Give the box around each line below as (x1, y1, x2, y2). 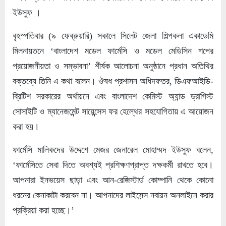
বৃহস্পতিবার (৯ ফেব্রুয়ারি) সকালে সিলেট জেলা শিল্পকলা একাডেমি (13, 30, 213, 41)
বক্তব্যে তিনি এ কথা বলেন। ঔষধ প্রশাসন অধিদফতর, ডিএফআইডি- (13, 76, 213, 86)
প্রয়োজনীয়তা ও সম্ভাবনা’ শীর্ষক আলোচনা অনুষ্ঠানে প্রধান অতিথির (13, 61, 213, 71)
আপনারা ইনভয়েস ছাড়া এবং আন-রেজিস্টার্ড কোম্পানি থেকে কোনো (13, 175, 213, 185)
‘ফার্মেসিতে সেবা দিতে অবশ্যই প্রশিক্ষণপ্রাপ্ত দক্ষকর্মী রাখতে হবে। (13, 159, 213, 170)
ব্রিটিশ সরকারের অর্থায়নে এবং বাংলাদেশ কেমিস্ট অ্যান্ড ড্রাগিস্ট (13, 91, 213, 101)
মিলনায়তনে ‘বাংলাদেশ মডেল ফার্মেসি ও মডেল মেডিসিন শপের (13, 45, 213, 56)
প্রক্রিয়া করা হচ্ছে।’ (13, 205, 74, 215)
